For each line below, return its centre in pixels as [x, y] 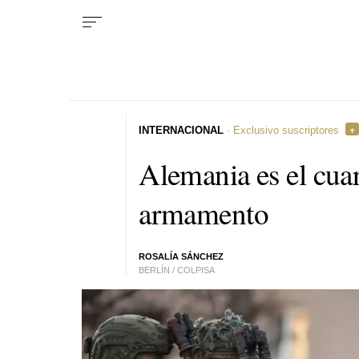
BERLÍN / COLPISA [177, 270]
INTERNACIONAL [182, 130]
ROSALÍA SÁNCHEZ [182, 256]
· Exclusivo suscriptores [282, 130]
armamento [204, 212]
